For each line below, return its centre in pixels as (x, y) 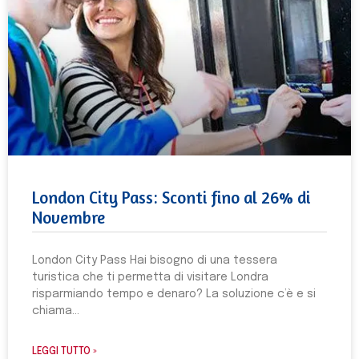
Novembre (69, 218)
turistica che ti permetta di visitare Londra (150, 277)
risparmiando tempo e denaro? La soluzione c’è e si (174, 294)
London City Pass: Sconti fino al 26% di (171, 198)
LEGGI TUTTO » (65, 352)
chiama (52, 311)
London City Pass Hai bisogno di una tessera (155, 260)
